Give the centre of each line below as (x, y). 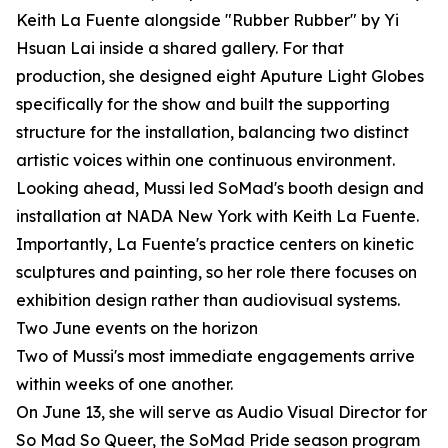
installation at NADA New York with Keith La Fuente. (217, 216)
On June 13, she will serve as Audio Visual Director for (221, 412)
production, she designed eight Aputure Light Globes (220, 76)
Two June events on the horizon (137, 328)
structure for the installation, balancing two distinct (212, 132)
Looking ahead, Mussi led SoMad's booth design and (220, 188)
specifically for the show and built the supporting (203, 104)
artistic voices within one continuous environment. (205, 160)
